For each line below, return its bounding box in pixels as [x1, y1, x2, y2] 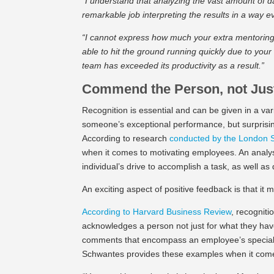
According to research [82, 133, 170, 143]
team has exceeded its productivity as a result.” [82, 60, 265, 70]
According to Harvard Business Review [82, 206, 232, 217]
